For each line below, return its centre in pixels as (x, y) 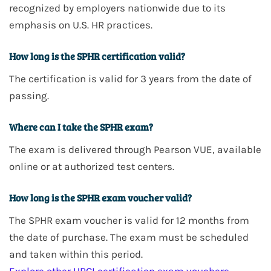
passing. (29, 96)
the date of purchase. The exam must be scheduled (129, 237)
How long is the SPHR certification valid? (97, 56)
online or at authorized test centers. (92, 167)
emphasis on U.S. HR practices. (81, 25)
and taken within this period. (76, 254)
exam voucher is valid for (114, 220)
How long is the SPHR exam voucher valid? (100, 198)
